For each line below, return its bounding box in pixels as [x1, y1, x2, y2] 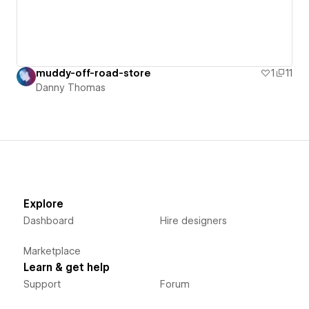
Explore [23, 198, 63, 211]
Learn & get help [23, 261, 110, 275]
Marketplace [23, 246, 81, 257]
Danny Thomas [36, 82, 106, 94]
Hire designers [159, 215, 227, 227]
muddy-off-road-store [36, 68, 150, 79]
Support [23, 279, 61, 290]
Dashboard [23, 215, 74, 227]
